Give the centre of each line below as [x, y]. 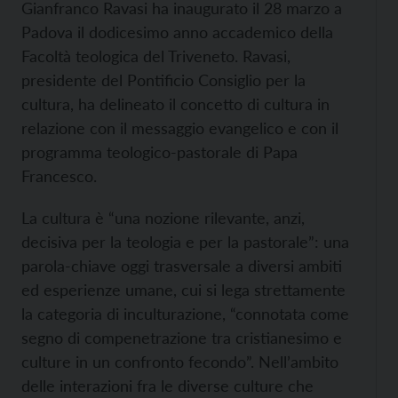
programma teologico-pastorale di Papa [159, 152]
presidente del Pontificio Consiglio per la [163, 80]
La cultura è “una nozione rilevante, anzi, [163, 218]
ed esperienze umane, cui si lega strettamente [183, 290]
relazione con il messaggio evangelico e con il [180, 128]
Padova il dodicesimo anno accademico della [177, 32]
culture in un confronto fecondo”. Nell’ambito [180, 362]
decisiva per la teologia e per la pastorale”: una [185, 242]
